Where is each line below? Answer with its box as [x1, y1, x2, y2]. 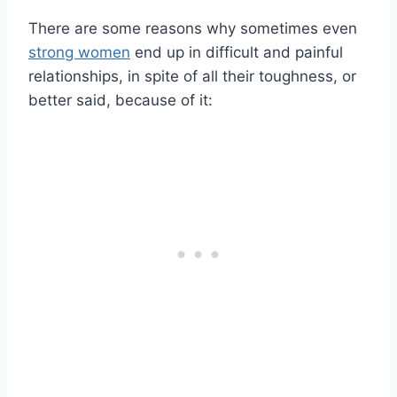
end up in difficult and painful [130, 43, 343, 62]
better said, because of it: [28, 91, 213, 110]
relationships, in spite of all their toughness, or [28, 67, 356, 86]
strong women [28, 43, 130, 62]
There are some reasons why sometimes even [28, 19, 357, 38]
